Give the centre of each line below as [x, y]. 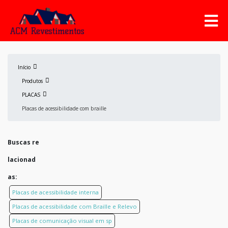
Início [24, 67]
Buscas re [23, 142]
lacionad [22, 159]
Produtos [32, 81]
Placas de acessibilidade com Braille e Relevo [75, 206]
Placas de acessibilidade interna [55, 192]
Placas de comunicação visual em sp [62, 220]
